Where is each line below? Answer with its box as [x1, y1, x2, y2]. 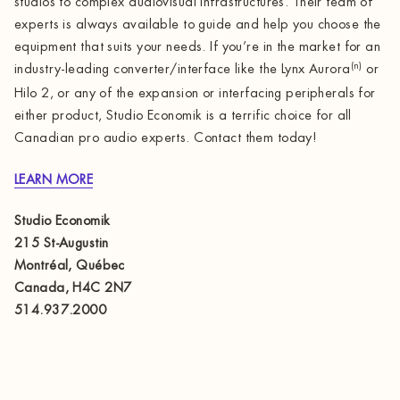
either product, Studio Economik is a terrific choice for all [14, 109, 352, 123]
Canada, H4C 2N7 [14, 281, 132, 296]
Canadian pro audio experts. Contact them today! [14, 131, 318, 146]
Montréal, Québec [14, 259, 125, 273]
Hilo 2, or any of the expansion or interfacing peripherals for [14, 87, 376, 101]
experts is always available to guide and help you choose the [14, 18, 381, 32]
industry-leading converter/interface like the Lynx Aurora [14, 62, 351, 77]
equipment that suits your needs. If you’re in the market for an [14, 40, 381, 54]
